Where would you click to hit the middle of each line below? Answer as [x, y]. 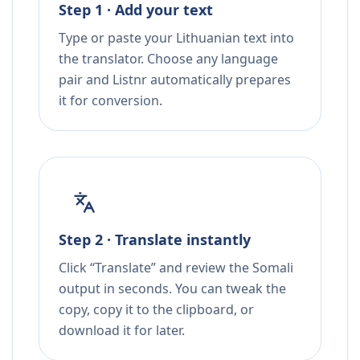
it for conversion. [110, 101]
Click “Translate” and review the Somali [176, 268]
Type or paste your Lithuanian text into [176, 38]
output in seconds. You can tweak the [172, 289]
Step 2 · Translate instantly [155, 240]
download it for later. [122, 331]
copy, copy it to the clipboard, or [156, 310]
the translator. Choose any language [168, 59]
